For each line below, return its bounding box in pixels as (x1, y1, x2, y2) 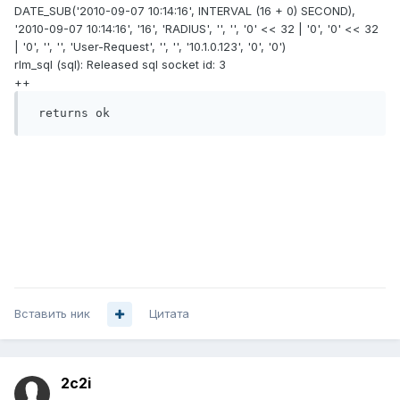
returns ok (38, 106, 110, 121)
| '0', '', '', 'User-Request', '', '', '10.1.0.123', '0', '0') (14, 39, 286, 54)
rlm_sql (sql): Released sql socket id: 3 (14, 57, 226, 72)
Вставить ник (14, 306, 90, 321)
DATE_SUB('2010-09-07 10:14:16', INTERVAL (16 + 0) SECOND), (14, 4, 355, 19)
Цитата (149, 306, 189, 321)
